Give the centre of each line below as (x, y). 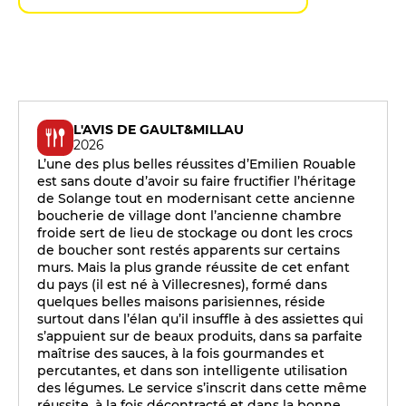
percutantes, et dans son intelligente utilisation (193, 371)
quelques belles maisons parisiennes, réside (181, 302)
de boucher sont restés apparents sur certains (188, 250)
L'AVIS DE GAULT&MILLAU (159, 130)
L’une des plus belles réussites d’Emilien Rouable (197, 164)
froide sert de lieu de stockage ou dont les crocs (195, 233)
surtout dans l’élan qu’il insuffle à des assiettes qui (200, 319)
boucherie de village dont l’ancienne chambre (189, 216)
